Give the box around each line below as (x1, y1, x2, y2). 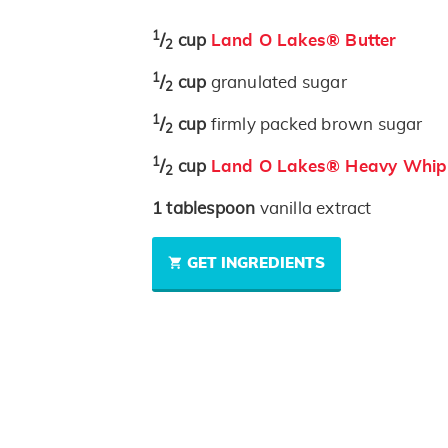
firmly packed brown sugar (210, 116, 423, 134)
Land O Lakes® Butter (210, 32, 397, 50)
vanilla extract (259, 200, 372, 218)
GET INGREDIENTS (187, 256, 325, 272)
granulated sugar (210, 74, 347, 92)
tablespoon (166, 200, 260, 218)
